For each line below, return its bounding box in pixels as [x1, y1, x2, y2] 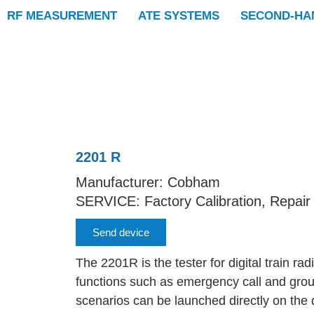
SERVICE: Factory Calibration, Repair [75, 193, 310, 209]
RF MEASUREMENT [7, 9, 117, 22]
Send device [92, 226, 149, 238]
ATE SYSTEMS [138, 9, 219, 22]
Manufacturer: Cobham [75, 175, 220, 190]
